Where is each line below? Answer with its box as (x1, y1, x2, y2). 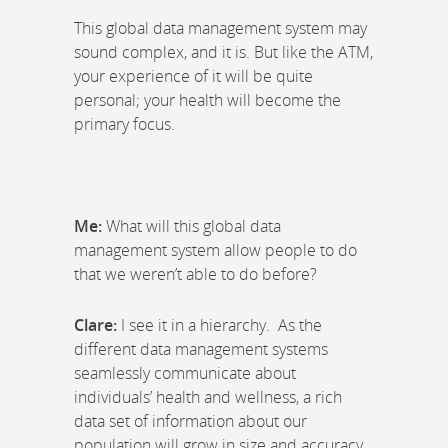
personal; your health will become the (74, 88, 341, 111)
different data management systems (74, 337, 328, 360)
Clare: (74, 313, 117, 336)
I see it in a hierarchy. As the (117, 313, 322, 336)
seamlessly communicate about (74, 361, 296, 384)
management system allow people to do (74, 238, 357, 261)
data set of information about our (74, 409, 307, 432)
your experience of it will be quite (74, 64, 313, 87)
